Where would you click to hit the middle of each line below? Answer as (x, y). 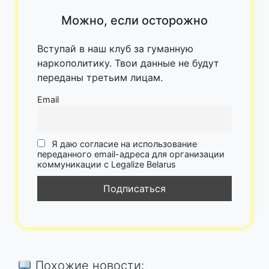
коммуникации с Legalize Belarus (107, 164)
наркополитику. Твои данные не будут (128, 63)
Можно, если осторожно (134, 20)
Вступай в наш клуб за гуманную (115, 48)
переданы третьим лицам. (100, 77)
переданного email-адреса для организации (131, 154)
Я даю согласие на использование (123, 144)
